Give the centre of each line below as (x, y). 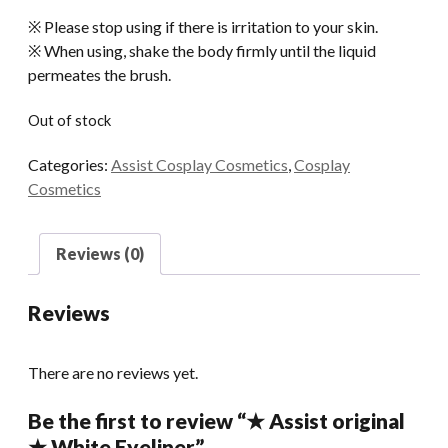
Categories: (69, 164)
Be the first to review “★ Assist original (216, 420)
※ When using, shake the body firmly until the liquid (202, 50)
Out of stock (69, 119)
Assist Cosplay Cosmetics (199, 164)
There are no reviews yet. (113, 372)
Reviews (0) (100, 253)
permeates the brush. (99, 74)
